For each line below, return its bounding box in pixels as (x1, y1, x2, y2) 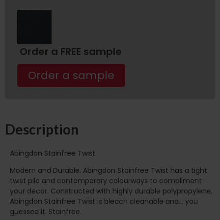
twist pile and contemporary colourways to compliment (10, 176, 202, 186)
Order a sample (28, 67, 114, 83)
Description (5, 120, 79, 137)
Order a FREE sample (20, 44, 122, 58)
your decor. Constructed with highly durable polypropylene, (10, 186, 213, 196)
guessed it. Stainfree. (10, 207, 82, 217)
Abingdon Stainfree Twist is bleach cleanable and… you (10, 196, 198, 207)
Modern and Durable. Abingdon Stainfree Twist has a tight (10, 165, 207, 176)
